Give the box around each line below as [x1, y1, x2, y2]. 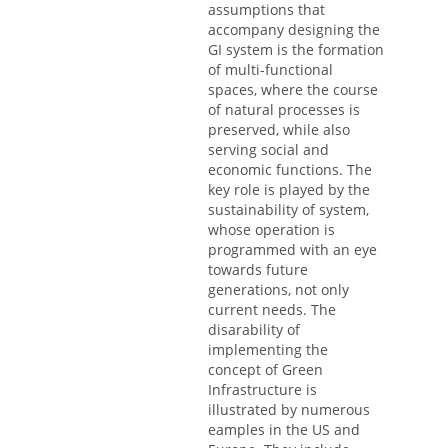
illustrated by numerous [208, 400, 370, 420]
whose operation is [208, 220, 335, 240]
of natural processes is [208, 100, 360, 120]
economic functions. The [208, 160, 372, 180]
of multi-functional [208, 60, 333, 80]
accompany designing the [208, 20, 380, 40]
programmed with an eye [208, 240, 377, 260]
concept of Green [208, 360, 323, 380]
